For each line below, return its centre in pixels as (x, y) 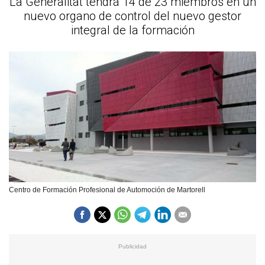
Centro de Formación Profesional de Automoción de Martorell (107, 190)
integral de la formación (132, 30)
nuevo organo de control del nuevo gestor (132, 16)
